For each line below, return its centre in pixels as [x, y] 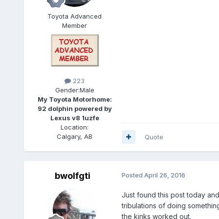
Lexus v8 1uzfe [75, 118]
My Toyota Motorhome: [75, 99]
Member [75, 25]
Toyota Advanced [75, 16]
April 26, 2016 [164, 175]
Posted [133, 175]
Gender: [67, 90]
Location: [75, 127]
